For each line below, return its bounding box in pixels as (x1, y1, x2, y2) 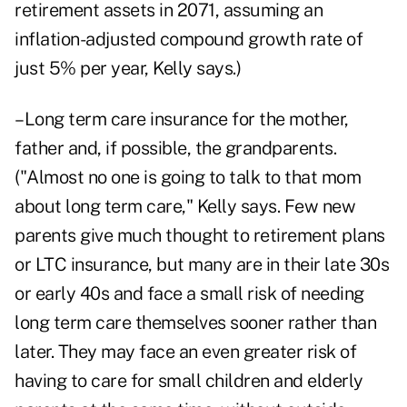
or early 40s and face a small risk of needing (15, 283, 364, 305)
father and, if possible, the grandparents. (15, 137, 336, 160)
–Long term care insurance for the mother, (15, 108, 349, 131)
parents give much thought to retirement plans (15, 224, 385, 247)
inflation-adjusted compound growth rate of (15, 28, 362, 51)
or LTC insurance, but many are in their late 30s (15, 253, 389, 276)
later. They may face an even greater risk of (15, 341, 356, 363)
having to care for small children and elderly (15, 370, 363, 392)
